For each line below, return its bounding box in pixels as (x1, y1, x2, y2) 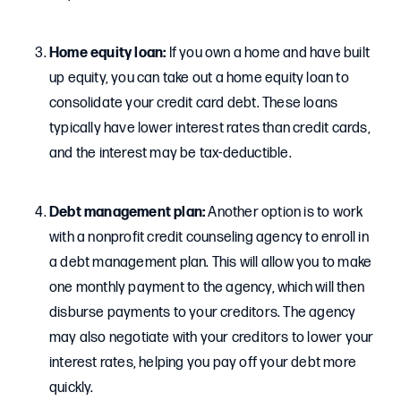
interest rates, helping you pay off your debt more (49, 354, 357, 371)
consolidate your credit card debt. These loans (49, 95, 338, 112)
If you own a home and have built (166, 45, 371, 62)
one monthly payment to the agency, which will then (49, 279, 365, 296)
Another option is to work (205, 204, 363, 221)
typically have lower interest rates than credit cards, (49, 120, 371, 137)
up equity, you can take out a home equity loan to (49, 70, 349, 87)
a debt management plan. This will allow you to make (49, 254, 372, 271)
